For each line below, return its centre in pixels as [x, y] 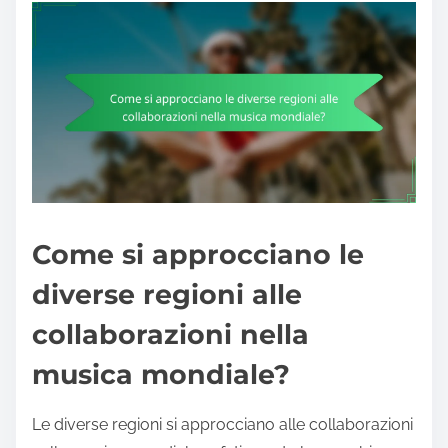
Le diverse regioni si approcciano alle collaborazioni [222, 424]
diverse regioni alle [167, 294]
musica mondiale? [161, 374]
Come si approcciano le [198, 254]
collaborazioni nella [170, 334]
